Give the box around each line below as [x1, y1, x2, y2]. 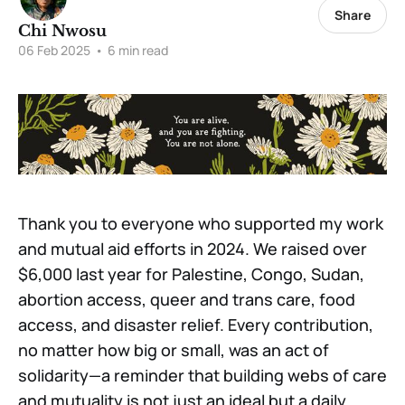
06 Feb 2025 [18, 42, 90, 59]
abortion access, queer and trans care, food [18, 288, 355, 311]
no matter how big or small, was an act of [18, 339, 329, 362]
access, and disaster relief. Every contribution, [18, 314, 373, 336]
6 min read [105, 42, 168, 59]
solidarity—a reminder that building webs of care [18, 364, 387, 387]
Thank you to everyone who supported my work [18, 212, 383, 235]
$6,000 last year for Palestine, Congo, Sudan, [18, 263, 364, 286]
